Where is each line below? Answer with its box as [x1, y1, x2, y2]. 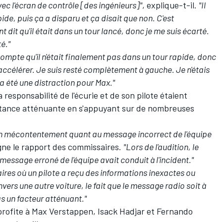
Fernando [157, 206, 193, 217]
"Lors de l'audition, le [123, 141, 199, 153]
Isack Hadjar [98, 206, 145, 217]
